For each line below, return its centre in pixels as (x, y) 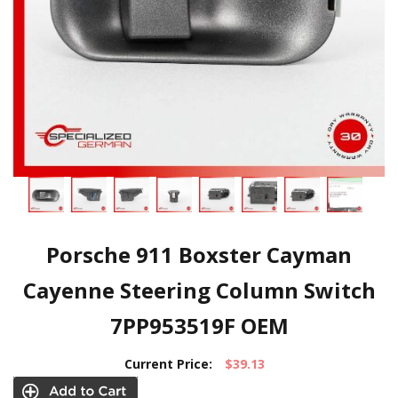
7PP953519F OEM (199, 326)
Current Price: (168, 364)
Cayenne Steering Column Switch (199, 290)
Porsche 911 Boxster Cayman (199, 255)
